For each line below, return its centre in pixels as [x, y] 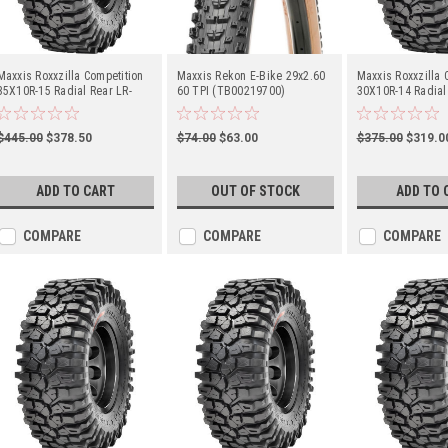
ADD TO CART [75, 191]
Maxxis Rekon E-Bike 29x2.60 [251, 76]
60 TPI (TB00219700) [231, 91]
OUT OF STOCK [255, 191]
